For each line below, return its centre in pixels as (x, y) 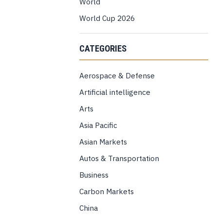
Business (94, 174)
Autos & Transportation (119, 158)
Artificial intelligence (115, 92)
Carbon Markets (106, 191)
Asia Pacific (98, 125)
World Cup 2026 (107, 18)
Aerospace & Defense (117, 75)
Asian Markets (103, 141)
